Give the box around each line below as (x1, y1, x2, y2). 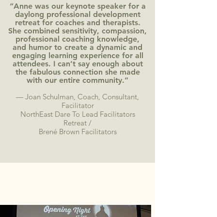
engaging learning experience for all (12, 51, 143, 60)
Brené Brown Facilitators (38, 127, 117, 136)
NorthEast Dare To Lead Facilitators (20, 109, 135, 119)
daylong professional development (15, 10, 140, 19)
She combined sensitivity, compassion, (8, 26, 147, 35)
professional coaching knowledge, (15, 34, 139, 44)
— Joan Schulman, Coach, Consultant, (16, 92, 139, 101)
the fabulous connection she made (15, 67, 140, 77)
